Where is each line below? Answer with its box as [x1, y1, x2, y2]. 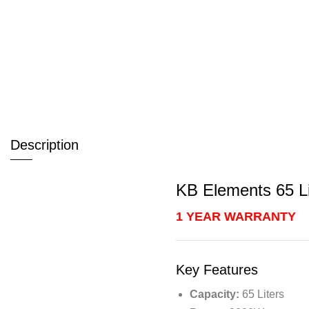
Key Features [176, 262, 258, 277]
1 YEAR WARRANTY [176, 210, 296, 223]
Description [10, 137, 79, 152]
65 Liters [239, 288, 284, 300]
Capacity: [190, 288, 239, 300]
